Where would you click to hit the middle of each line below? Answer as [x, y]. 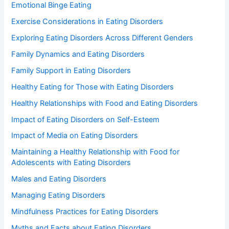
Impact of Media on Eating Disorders [75, 136]
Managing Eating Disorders [59, 196]
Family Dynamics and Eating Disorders [78, 54]
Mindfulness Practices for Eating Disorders [85, 212]
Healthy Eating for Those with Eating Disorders [93, 87]
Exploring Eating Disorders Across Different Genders [102, 38]
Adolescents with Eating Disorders [71, 163]
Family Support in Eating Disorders [71, 70]
